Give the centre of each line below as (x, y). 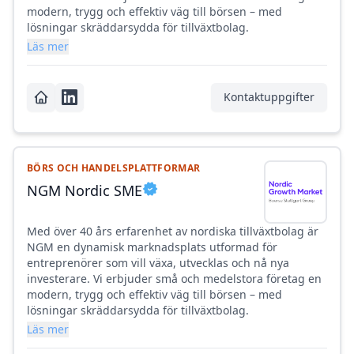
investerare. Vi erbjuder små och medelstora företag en (174, 279)
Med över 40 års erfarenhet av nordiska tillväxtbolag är (173, 232)
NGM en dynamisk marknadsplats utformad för (152, 247)
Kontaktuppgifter (269, 97)
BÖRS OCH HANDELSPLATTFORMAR (114, 168)
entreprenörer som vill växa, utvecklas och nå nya (158, 263)
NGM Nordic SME (85, 191)
